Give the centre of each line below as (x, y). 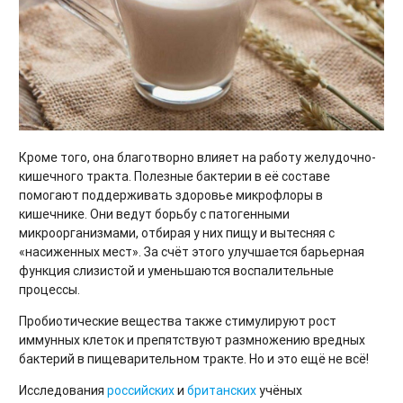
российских (141, 391)
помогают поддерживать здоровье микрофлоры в (171, 196)
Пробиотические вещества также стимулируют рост (178, 322)
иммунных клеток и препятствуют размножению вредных (192, 340)
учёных (279, 391)
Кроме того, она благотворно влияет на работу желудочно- (197, 158)
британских (222, 391)
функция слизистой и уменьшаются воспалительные (176, 271)
